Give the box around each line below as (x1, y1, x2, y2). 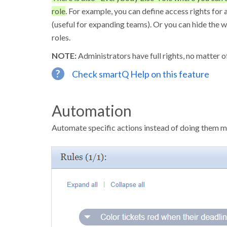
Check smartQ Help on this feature (72, 68, 209, 80)
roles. (52, 32, 70, 42)
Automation (52, 101, 132, 120)
